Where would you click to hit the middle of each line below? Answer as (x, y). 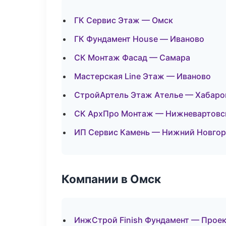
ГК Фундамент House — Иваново (139, 39)
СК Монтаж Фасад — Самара (132, 58)
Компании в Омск (111, 179)
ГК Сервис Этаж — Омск (124, 20)
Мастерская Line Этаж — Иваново (143, 76)
